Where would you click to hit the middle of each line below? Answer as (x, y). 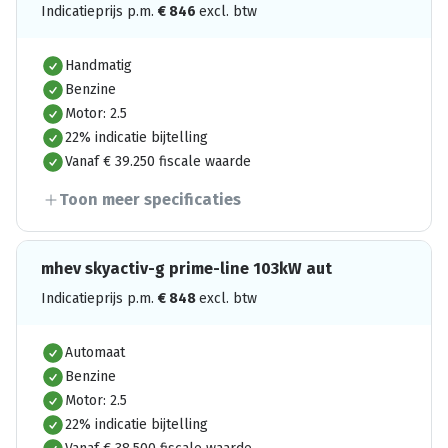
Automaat (95, 352)
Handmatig (98, 65)
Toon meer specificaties (150, 199)
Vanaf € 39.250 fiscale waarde (158, 161)
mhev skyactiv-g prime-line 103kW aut (186, 268)
